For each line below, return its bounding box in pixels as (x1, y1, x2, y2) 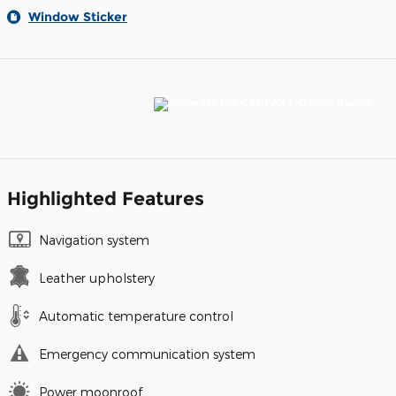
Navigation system (39, 232, 149, 248)
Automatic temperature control (39, 308, 233, 324)
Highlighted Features (7, 187, 204, 210)
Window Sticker (28, 9, 127, 26)
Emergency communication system (39, 346, 255, 362)
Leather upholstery (39, 270, 155, 286)
